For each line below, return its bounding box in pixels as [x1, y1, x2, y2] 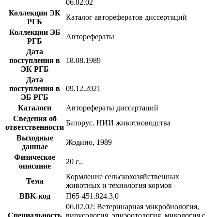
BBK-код [19, 191, 50, 200]
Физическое [14, 153, 55, 161]
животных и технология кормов [66, 181, 172, 189]
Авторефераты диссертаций [66, 103, 158, 112]
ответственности [5, 123, 64, 131]
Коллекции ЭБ [9, 28, 61, 36]
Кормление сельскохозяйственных [66, 172, 179, 181]
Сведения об [13, 114, 57, 123]
